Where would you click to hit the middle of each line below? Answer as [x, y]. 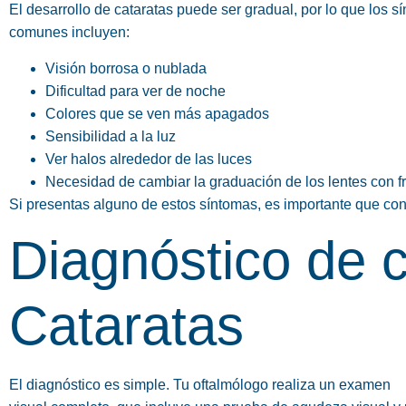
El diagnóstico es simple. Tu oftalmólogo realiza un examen [200, 384]
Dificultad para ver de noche [135, 91]
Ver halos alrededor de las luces [149, 159]
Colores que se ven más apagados [157, 113]
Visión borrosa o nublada [126, 68]
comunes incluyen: [69, 33]
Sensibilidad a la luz [111, 136]
